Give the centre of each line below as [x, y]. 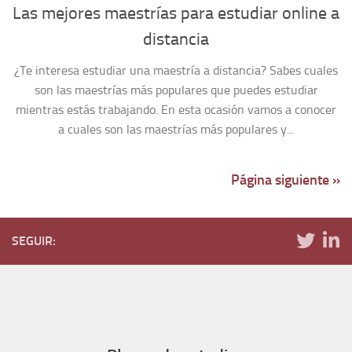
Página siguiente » [286, 180]
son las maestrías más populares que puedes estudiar [176, 90]
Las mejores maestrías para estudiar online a [176, 14]
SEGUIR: [34, 241]
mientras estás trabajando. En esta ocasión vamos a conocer [176, 110]
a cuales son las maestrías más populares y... [176, 130]
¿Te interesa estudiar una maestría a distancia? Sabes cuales [176, 71]
